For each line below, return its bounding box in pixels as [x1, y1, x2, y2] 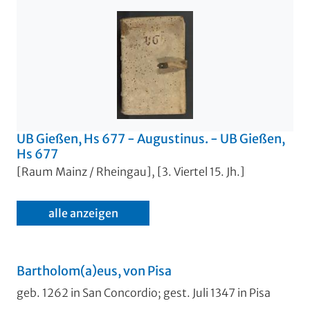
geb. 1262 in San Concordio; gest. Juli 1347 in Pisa [17, 286, 271, 300]
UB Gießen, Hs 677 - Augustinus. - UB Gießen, [17, 130, 285, 147]
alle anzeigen [48, 206, 118, 221]
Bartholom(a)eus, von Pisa [17, 263, 172, 280]
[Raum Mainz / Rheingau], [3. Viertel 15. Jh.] [17, 165, 245, 179]
